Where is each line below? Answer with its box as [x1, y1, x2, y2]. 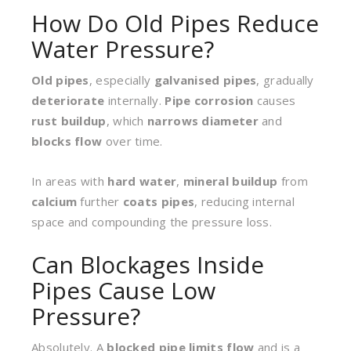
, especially [89, 72, 154, 88]
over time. [102, 133, 163, 149]
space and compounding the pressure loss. [31, 214, 272, 230]
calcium [31, 194, 78, 209]
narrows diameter [147, 113, 259, 128]
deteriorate [31, 92, 105, 108]
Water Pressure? [31, 33, 214, 65]
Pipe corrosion [165, 92, 254, 108]
